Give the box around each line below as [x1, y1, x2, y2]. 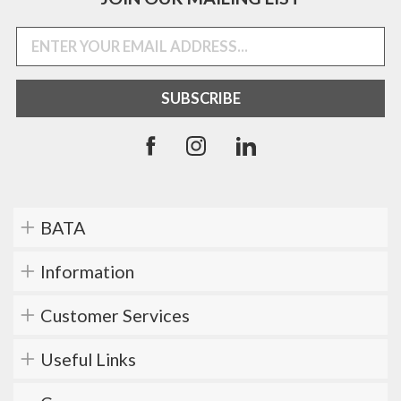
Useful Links [40, 348, 136, 371]
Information [40, 260, 134, 283]
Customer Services [40, 304, 190, 327]
